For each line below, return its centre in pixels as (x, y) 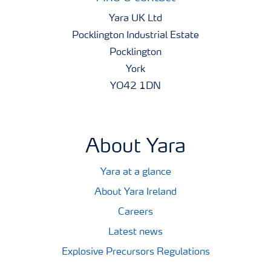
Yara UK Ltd (135, 18)
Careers (135, 212)
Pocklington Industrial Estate (135, 35)
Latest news (135, 232)
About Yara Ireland (135, 192)
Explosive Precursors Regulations (135, 252)
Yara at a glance (135, 172)
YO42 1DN (135, 86)
